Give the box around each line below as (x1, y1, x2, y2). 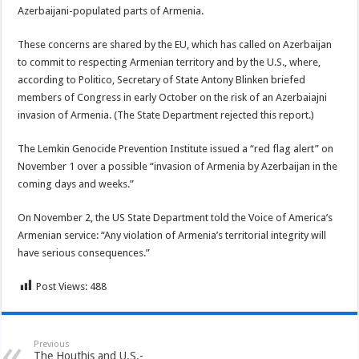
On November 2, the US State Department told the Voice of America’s (18, 211, 333, 224)
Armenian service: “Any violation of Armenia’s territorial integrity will (18, 228, 327, 241)
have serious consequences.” (18, 246, 151, 259)
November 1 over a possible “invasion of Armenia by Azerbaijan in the (18, 159, 338, 172)
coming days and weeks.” (18, 177, 135, 190)
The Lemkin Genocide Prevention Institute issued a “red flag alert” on (18, 142, 334, 155)
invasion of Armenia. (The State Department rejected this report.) (18, 108, 315, 121)
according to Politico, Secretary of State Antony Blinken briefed (18, 73, 306, 86)
